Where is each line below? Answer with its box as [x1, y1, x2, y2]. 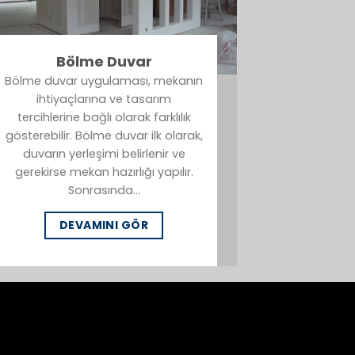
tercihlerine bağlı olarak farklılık [17, 109, 191, 125]
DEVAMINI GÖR [59, 217, 149, 234]
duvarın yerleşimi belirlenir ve [22, 145, 185, 162]
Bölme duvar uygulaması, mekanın [5, 72, 203, 89]
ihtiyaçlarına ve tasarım [36, 90, 171, 107]
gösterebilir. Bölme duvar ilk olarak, [5, 127, 203, 143]
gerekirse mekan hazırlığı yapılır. [14, 163, 193, 180]
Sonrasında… [67, 181, 140, 198]
